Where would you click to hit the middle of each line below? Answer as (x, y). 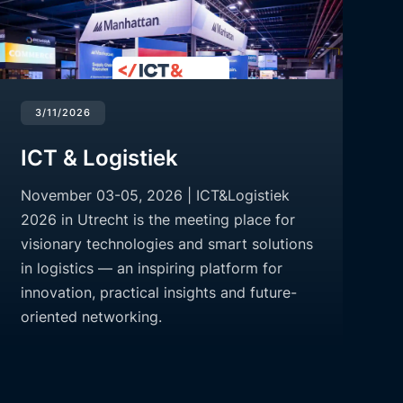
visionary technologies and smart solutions (166, 244)
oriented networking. (91, 317)
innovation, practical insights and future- (158, 293)
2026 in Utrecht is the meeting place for (157, 220)
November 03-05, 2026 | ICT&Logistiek (155, 196)
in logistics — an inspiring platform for (151, 269)
